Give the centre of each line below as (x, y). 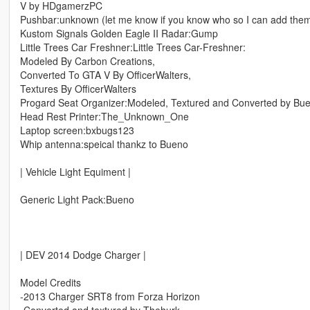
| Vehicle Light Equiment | (75, 172)
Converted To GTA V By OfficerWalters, (105, 75)
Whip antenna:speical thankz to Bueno (104, 144)
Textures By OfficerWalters (78, 89)
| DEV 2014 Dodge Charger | (83, 255)
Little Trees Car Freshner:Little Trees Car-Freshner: (133, 47)
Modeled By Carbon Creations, (87, 61)
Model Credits (50, 283)
